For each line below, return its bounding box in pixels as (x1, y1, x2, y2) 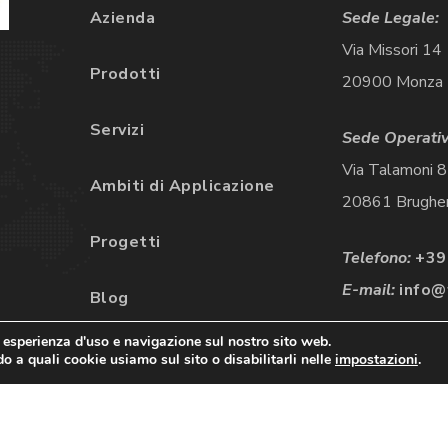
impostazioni (334, 350, 418, 369)
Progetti (89, 231, 161, 254)
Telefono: (342, 247, 416, 270)
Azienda (89, 7, 156, 30)
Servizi (89, 119, 145, 142)
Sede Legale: (342, 7, 440, 30)
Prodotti (89, 63, 161, 86)
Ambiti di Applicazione (89, 175, 275, 198)
